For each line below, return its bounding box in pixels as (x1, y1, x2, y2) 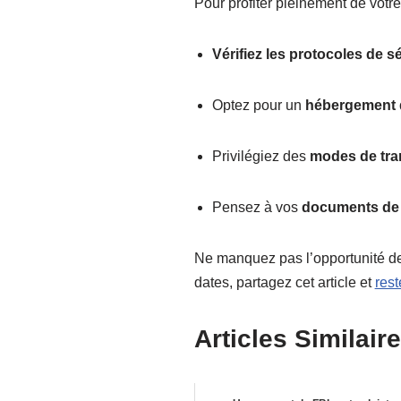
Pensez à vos (211, 200, 302, 216)
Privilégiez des (211, 149, 310, 165)
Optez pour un (211, 98, 305, 114)
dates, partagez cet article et (193, 275, 375, 291)
